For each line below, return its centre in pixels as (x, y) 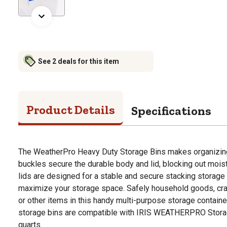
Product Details (71, 109)
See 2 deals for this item (79, 61)
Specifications (171, 110)
